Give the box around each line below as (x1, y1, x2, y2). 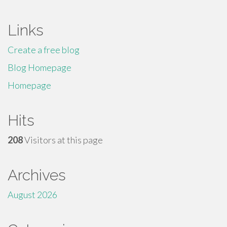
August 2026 (8, 189, 57, 200)
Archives (8, 166, 66, 184)
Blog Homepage (8, 62, 71, 73)
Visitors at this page (23, 134, 103, 145)
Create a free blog (8, 44, 80, 55)
